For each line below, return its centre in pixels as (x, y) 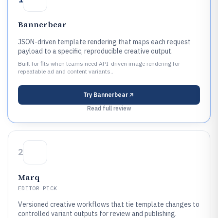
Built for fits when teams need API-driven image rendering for (99, 64)
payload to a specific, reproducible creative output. (95, 51)
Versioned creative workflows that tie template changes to (109, 204)
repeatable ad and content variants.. (66, 71)
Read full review (109, 108)
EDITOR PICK (38, 188)
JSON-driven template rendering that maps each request (104, 42)
